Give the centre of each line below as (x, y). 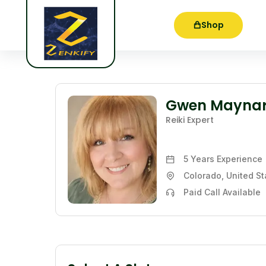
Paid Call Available (222, 192)
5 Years (199, 159)
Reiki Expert (189, 120)
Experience (239, 159)
